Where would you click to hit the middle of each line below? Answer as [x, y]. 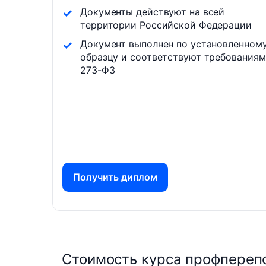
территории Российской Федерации [166, 25]
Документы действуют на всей [153, 12]
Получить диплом [115, 177]
